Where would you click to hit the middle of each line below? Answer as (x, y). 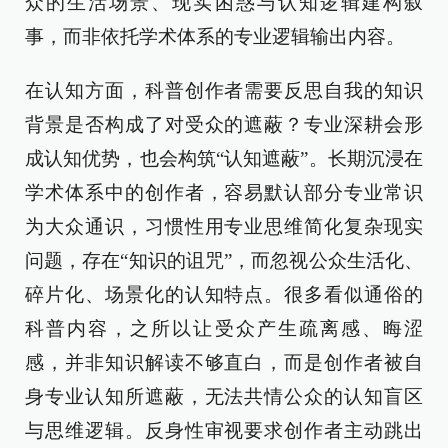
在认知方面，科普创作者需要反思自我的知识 (224, 90)
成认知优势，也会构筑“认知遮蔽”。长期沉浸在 (224, 158)
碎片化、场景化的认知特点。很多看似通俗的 (224, 294)
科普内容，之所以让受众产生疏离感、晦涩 (224, 328)
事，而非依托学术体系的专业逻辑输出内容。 (215, 36)
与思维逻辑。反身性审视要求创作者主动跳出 (224, 430)
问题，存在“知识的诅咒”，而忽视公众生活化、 (224, 260)
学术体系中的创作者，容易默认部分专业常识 (224, 192)
